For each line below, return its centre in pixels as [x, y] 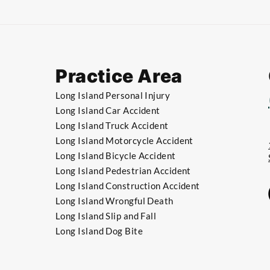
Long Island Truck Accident [112, 126]
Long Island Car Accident [108, 111]
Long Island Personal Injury [113, 96]
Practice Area [119, 76]
